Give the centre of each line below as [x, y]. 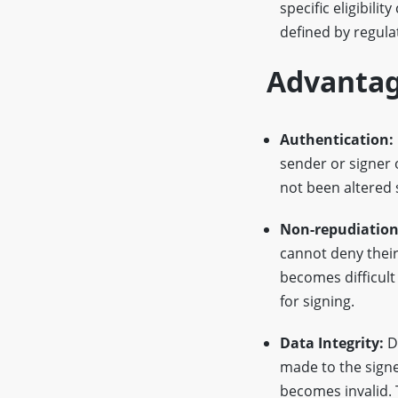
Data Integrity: [331, 343]
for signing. [317, 301]
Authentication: [336, 139]
